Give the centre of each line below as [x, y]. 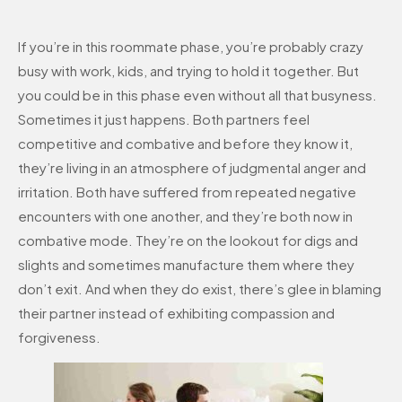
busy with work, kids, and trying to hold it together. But [188, 71]
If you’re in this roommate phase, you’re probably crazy [191, 47]
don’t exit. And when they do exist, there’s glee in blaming [200, 289]
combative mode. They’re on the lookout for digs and [188, 240]
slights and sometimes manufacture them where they [186, 265]
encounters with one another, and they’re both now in [185, 216]
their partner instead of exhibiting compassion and [176, 313]
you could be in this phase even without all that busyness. [197, 95]
